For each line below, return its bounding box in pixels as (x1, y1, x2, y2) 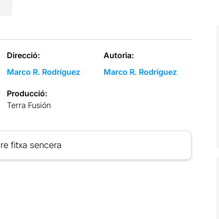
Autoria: (104, 50, 134, 60)
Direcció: (6, 50, 40, 60)
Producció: (6, 88, 47, 98)
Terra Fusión (6, 100, 51, 110)
